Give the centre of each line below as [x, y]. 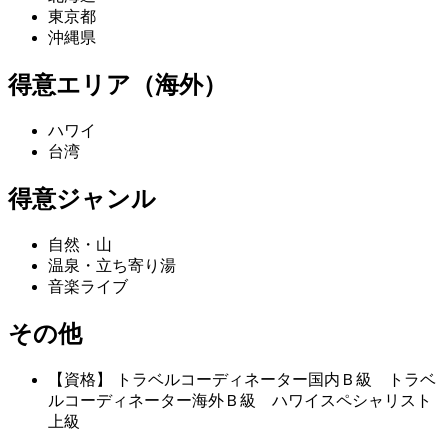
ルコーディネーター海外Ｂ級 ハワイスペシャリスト [240, 400]
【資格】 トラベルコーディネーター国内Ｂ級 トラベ [242, 379]
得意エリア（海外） [117, 85]
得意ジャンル [82, 199]
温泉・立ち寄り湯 [112, 266]
